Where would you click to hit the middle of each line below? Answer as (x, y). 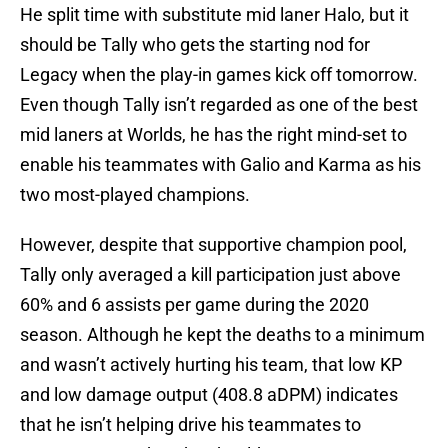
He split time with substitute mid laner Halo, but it (214, 15)
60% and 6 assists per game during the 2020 (194, 305)
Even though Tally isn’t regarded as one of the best (219, 105)
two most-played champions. (135, 195)
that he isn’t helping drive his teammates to (190, 425)
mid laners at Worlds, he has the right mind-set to (213, 135)
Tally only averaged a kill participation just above (210, 275)
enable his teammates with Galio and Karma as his (220, 165)
